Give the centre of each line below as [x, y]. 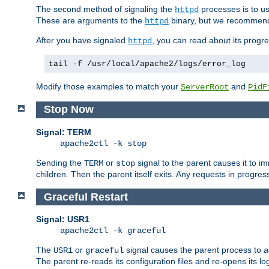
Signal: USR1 [63, 219]
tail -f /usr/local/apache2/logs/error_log [147, 64]
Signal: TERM [64, 132]
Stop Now [68, 110]
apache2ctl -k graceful [113, 231]
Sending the [60, 163]
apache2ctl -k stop [103, 144]
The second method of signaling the [105, 9]
